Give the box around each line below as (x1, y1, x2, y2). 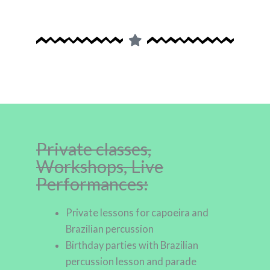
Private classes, (36, 137, 151, 159)
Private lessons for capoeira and (66, 206, 209, 218)
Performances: (36, 172, 148, 194)
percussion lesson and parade (66, 255, 197, 267)
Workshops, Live (36, 155, 163, 177)
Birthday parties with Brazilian (66, 239, 199, 251)
